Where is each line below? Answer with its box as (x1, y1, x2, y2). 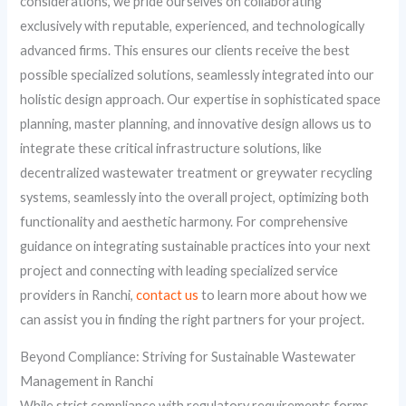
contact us (136, 286, 199, 303)
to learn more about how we (198, 286, 368, 303)
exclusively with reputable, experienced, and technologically (20, 17, 365, 34)
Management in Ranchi (20, 373, 154, 390)
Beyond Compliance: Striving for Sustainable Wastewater (20, 349, 357, 365)
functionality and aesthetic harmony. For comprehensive (20, 213, 349, 229)
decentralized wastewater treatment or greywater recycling (20, 164, 373, 180)
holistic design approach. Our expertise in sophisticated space (20, 91, 382, 107)
